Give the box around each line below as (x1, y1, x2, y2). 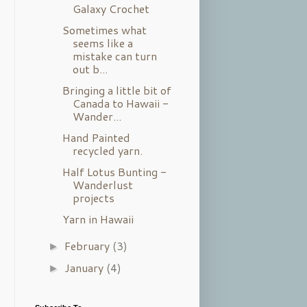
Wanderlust (72, 176, 133, 193)
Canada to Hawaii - (72, 95, 169, 111)
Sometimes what (62, 21, 147, 38)
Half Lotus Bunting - (62, 163, 167, 180)
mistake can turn (72, 47, 157, 64)
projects (72, 189, 114, 206)
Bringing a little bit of (62, 82, 171, 98)
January (64, 259, 107, 275)
